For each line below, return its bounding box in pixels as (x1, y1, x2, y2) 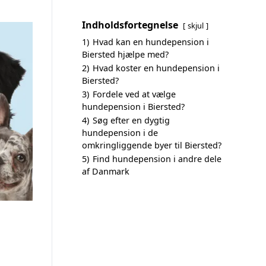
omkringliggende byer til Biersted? (82, 140, 221, 151)
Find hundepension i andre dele (93, 153, 221, 164)
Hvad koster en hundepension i (93, 62, 220, 74)
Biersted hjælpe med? (82, 49, 169, 60)
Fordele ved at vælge (93, 88, 176, 100)
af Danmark (82, 166, 129, 177)
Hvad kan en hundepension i (93, 36, 209, 47)
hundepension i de (82, 127, 158, 138)
